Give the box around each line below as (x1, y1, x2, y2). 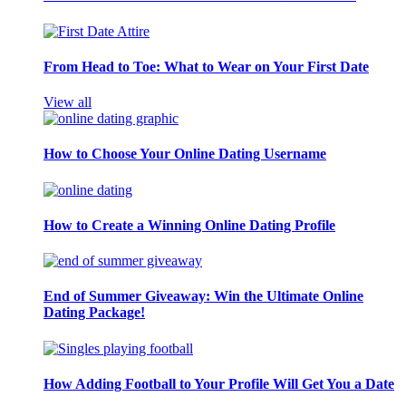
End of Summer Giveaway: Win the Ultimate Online (43, 288, 363, 304)
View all (43, 94, 92, 111)
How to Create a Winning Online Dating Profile (43, 217, 335, 233)
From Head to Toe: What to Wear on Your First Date (43, 58, 369, 74)
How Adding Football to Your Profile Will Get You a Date (43, 375, 394, 391)
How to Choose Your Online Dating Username (43, 146, 326, 162)
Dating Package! (43, 304, 145, 321)
